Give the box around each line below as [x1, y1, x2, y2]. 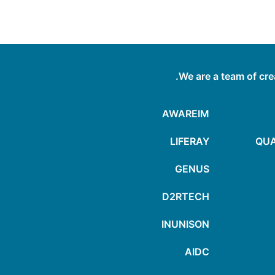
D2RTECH [162, 190, 209, 203]
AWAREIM [162, 107, 209, 120]
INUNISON [161, 218, 209, 231]
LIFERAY [170, 135, 209, 148]
